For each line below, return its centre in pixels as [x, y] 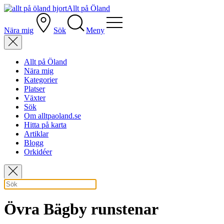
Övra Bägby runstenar [81, 209]
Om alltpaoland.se [52, 116]
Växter [35, 98]
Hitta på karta [45, 125]
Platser [34, 89]
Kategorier [41, 80]
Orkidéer [38, 152]
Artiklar [36, 134]
